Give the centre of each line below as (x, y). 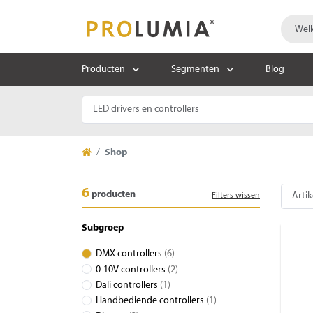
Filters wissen (236, 196)
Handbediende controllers (151, 301)
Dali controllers (128, 286)
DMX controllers (130, 254)
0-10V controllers (132, 270)
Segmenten (195, 70)
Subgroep (103, 228)
